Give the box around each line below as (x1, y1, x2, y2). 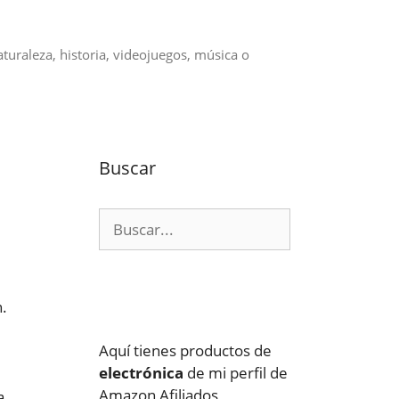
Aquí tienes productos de (99, 340, 272, 361)
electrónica (99, 362, 183, 383)
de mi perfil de (183, 362, 288, 383)
